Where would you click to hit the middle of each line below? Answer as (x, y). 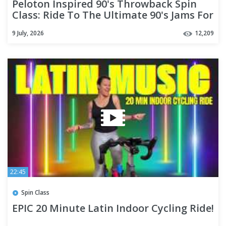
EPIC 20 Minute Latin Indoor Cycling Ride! (113, 208)
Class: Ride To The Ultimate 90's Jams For (113, 15)
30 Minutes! (41, 26)
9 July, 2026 (28, 33)
